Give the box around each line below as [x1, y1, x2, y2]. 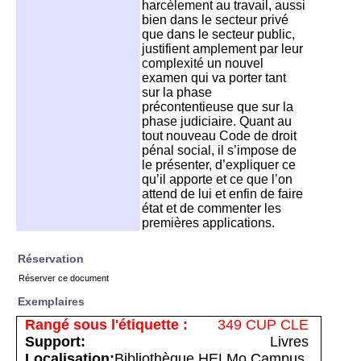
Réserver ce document [19, 273, 109, 283]
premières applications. [142, 216, 275, 230]
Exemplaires [18, 295, 85, 308]
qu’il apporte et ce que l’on [142, 172, 293, 186]
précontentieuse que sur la [142, 100, 293, 114]
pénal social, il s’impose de [142, 143, 297, 157]
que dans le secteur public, [142, 27, 295, 41]
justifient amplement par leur [142, 42, 303, 56]
